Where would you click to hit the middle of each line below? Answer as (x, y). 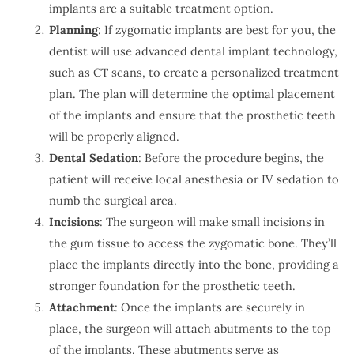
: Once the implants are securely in (209, 307)
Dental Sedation (93, 157)
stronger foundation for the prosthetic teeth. (172, 285)
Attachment (81, 307)
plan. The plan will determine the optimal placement (192, 93)
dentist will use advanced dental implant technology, (193, 51)
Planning (73, 29)
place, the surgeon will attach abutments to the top (190, 328)
